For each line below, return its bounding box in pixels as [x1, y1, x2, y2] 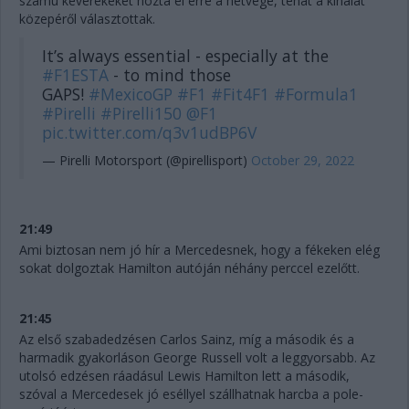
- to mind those [109, 64, 231, 87]
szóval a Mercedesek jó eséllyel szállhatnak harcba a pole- [19, 385, 363, 404]
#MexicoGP [89, 83, 173, 106]
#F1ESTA [42, 64, 109, 87]
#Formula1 [274, 83, 358, 106]
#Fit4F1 [211, 83, 269, 106]
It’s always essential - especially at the [42, 45, 329, 68]
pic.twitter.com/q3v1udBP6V [42, 121, 257, 144]
